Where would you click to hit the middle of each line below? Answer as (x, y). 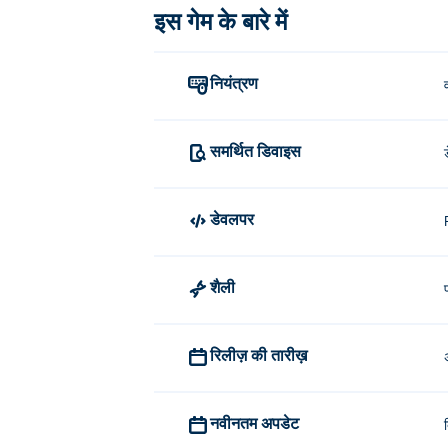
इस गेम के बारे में (220, 20)
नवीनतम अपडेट (259, 422)
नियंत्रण (240, 82)
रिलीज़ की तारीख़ (264, 354)
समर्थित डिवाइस (261, 150)
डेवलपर (237, 218)
